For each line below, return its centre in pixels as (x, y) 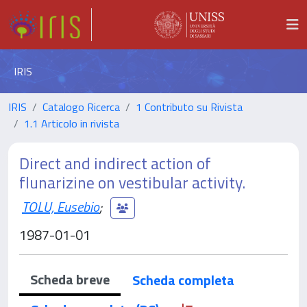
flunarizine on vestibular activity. (132, 182)
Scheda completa (183, 280)
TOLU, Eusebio (61, 206)
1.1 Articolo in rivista (72, 123)
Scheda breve (70, 279)
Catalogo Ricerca (81, 107)
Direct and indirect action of (115, 163)
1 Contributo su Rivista (189, 107)
